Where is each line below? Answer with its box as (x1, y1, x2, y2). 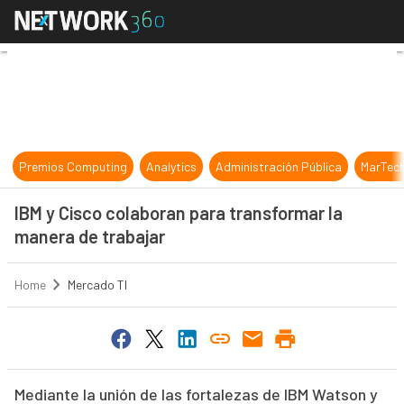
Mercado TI (67, 277, 127, 293)
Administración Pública (216, 159, 343, 174)
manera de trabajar (14, 225, 165, 247)
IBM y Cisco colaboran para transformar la (14, 202, 343, 224)
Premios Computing (19, 159, 128, 174)
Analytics (146, 159, 197, 174)
